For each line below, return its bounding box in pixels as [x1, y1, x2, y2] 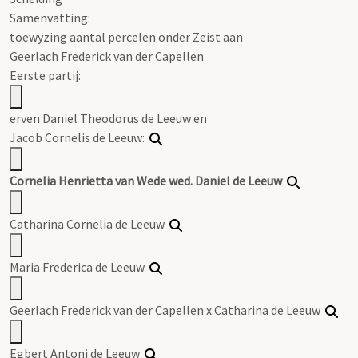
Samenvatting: [10, 9, 90, 26]
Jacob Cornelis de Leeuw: [10, 129, 149, 145]
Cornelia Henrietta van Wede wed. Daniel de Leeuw [10, 172, 282, 189]
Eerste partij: [10, 66, 81, 83]
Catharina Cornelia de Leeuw [10, 215, 169, 232]
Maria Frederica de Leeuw [10, 258, 149, 275]
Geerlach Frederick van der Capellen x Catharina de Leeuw [10, 301, 325, 318]
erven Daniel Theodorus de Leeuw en [10, 109, 207, 126]
